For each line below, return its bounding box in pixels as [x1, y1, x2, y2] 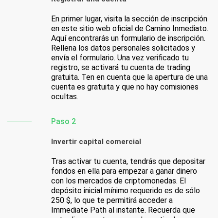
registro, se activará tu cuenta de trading [51, 63, 190, 73]
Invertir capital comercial [51, 137, 141, 146]
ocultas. [51, 92, 78, 102]
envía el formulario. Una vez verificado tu [51, 53, 189, 63]
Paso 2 [51, 117, 76, 127]
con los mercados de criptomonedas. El [51, 176, 186, 186]
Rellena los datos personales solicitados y [51, 43, 195, 53]
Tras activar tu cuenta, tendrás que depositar [51, 157, 205, 166]
